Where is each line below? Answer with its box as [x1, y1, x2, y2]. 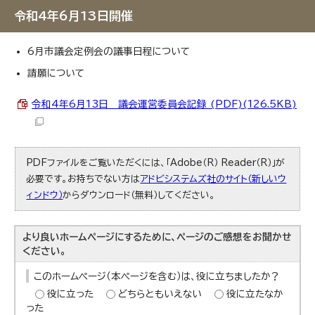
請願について [27, 68, 84, 78]
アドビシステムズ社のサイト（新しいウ [140, 174, 287, 184]
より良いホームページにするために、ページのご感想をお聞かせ [22, 232, 292, 242]
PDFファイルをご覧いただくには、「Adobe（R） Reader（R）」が [26, 158, 285, 167]
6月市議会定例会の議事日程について [27, 46, 190, 56]
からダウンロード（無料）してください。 [63, 191, 216, 200]
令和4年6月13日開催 [14, 10, 133, 22]
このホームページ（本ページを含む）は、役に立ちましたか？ [34, 271, 281, 281]
